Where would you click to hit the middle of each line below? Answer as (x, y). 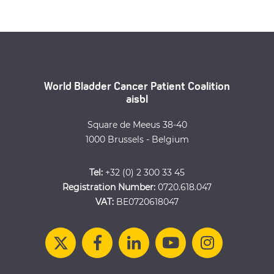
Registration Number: (109, 187)
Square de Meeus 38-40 (137, 124)
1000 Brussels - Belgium (137, 139)
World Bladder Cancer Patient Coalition (137, 87)
